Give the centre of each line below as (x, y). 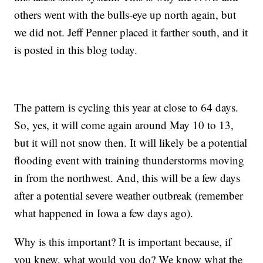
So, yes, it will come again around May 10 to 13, (124, 124)
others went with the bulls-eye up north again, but (125, 14)
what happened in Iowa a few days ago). (104, 213)
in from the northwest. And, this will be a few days (127, 177)
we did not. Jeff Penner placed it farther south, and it (131, 32)
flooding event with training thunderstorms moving (129, 160)
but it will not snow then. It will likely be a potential (131, 142)
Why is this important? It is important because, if (123, 241)
